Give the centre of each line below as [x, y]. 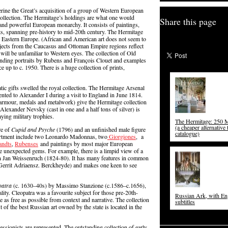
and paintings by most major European [85, 144]
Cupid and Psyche [34, 129]
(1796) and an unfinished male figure [101, 129]
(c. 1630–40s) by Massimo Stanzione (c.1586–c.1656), [79, 185]
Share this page [188, 21]
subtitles [185, 202]
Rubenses [26, 144]
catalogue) [187, 133]
